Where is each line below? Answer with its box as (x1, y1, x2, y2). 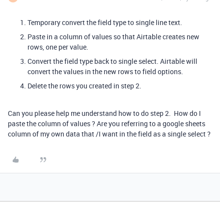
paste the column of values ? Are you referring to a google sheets (8, 119, 205, 128)
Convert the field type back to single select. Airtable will (27, 56, 197, 66)
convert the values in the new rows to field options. (27, 67, 183, 76)
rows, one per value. (27, 42, 88, 52)
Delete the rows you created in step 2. (27, 81, 141, 90)
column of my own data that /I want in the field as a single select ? (8, 129, 211, 138)
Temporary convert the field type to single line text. (27, 18, 182, 27)
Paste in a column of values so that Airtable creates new (27, 32, 199, 41)
